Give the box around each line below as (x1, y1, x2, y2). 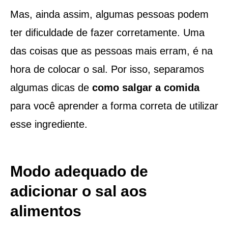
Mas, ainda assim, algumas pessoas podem (10, 8, 209, 20)
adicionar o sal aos (10, 182, 147, 199)
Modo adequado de (10, 162, 148, 180)
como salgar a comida (92, 81, 199, 93)
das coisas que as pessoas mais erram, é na (10, 45, 213, 56)
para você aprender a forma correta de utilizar (10, 100, 218, 111)
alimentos (10, 202, 81, 219)
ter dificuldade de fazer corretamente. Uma (10, 26, 205, 38)
